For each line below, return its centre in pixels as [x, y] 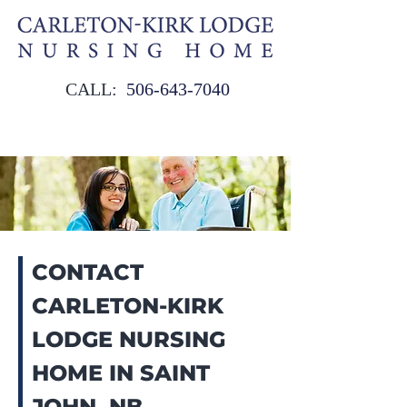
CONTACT [88, 272]
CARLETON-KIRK [128, 306]
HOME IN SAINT [121, 373]
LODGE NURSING [129, 339]
